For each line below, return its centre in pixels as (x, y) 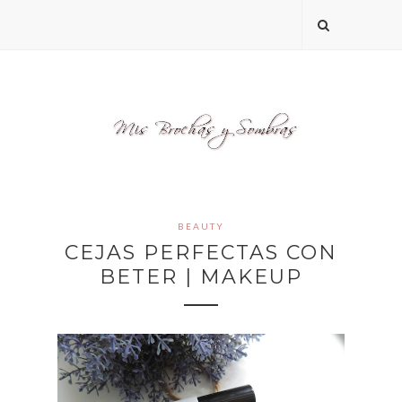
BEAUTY (201, 227)
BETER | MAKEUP (201, 277)
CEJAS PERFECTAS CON (201, 253)
